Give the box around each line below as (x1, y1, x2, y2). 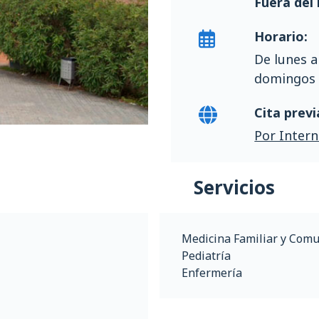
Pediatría (182, 248, 231, 263)
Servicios (194, 174, 275, 200)
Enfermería (182, 265, 242, 281)
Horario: (254, 28, 308, 45)
